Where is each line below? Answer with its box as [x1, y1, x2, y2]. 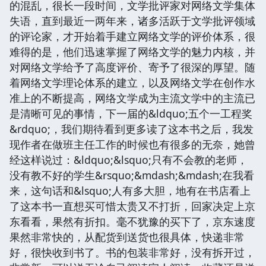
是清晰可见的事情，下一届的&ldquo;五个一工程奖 [9, 106, 252, 121]
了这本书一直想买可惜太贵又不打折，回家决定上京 [9, 198, 255, 213]
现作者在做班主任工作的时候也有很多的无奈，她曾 [9, 137, 255, 151]
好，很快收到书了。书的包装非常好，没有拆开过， [9, 245, 255, 259]
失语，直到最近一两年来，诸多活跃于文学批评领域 [9, 13, 255, 28]
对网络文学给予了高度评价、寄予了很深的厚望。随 [9, 59, 255, 74]
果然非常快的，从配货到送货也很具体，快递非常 [9, 229, 245, 244]
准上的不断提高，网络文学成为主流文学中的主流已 [9, 90, 255, 105]
